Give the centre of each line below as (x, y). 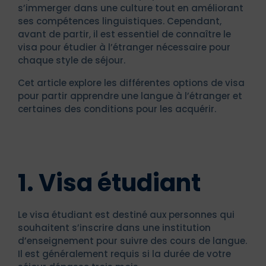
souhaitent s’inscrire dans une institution (114, 227)
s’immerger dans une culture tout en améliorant (131, 8)
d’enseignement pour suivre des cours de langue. (132, 240)
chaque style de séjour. (72, 60)
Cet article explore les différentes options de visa (131, 83)
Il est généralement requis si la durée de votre (124, 254)
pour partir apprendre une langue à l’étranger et (130, 96)
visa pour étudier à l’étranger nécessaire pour (124, 47)
